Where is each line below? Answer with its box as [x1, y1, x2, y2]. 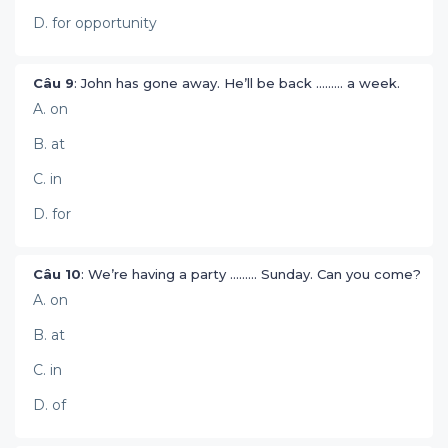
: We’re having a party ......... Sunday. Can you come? [81, 266, 425, 282]
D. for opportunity [33, 14, 157, 32]
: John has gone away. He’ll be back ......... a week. [74, 75, 404, 91]
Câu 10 [33, 266, 81, 282]
